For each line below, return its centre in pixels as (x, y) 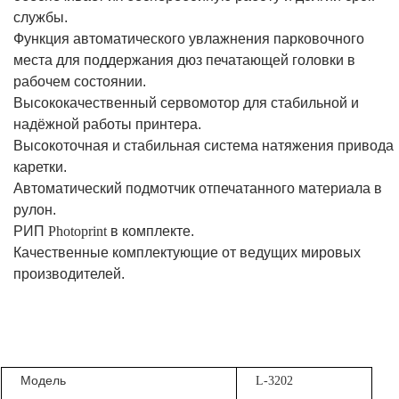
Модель (44, 381)
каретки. (40, 167)
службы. (41, 18)
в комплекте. (152, 232)
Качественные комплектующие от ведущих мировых (187, 253)
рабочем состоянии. (80, 82)
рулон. (35, 210)
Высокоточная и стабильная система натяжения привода (204, 146)
